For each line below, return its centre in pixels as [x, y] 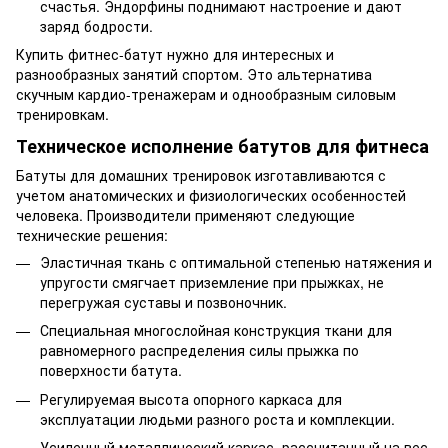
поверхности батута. [111, 370]
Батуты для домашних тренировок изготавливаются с [201, 174]
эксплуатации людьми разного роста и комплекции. [217, 418]
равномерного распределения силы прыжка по [199, 350]
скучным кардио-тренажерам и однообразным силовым [206, 94]
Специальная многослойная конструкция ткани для [216, 330]
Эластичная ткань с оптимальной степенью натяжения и [236, 261]
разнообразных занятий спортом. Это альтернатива [194, 74]
